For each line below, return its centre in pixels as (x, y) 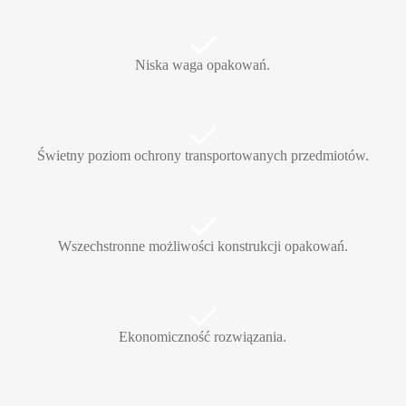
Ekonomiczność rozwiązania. (203, 337)
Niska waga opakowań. (203, 65)
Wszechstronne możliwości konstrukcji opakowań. (203, 246)
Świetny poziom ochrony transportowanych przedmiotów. (203, 156)
